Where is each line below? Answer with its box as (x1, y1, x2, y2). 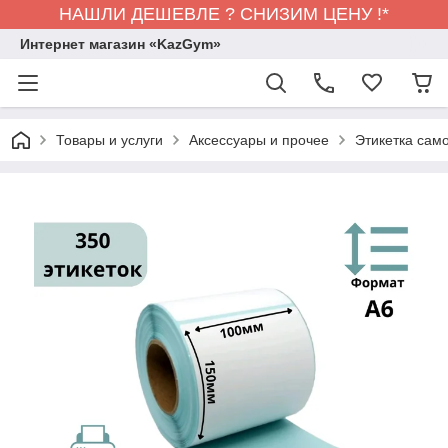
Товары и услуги (56, 132, 163, 148)
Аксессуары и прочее (189, 132, 329, 148)
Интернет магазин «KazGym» (20, 36, 221, 52)
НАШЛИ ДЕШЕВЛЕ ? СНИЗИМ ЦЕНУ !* (59, 4, 389, 24)
